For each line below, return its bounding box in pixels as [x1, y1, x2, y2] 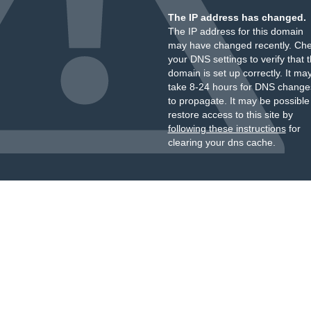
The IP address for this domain [167, 26, 303, 37]
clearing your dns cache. [167, 137, 276, 148]
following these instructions [167, 123, 286, 134]
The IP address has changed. [167, 12, 306, 23]
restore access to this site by [167, 109, 293, 120]
